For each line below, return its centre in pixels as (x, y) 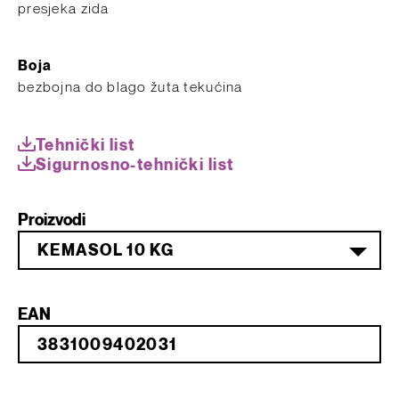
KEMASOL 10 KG (106, 251)
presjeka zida (64, 9)
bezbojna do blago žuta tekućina (130, 88)
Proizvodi (52, 220)
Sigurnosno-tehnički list (135, 165)
